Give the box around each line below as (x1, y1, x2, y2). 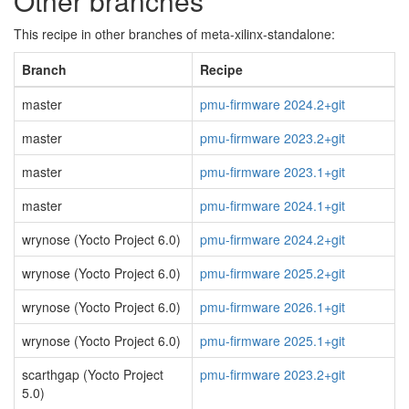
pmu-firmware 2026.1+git (200, 298, 345, 316)
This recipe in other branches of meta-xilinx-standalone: (14, 25, 335, 43)
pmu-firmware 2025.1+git (200, 331, 345, 350)
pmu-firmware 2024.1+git (200, 196, 345, 215)
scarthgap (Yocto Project (22, 365, 163, 383)
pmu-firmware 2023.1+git (200, 163, 345, 181)
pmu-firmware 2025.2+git (200, 264, 345, 282)
